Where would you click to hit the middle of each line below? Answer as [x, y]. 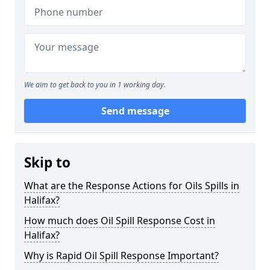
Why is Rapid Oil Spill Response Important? [121, 256]
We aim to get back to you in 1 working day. [95, 85]
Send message [135, 111]
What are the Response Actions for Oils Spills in [132, 186]
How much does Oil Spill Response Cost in [120, 221]
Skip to [47, 162]
